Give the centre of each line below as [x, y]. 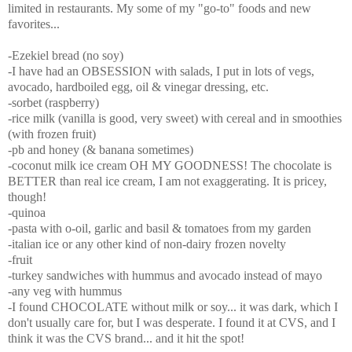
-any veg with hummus [65, 291]
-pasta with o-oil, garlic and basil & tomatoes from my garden [159, 229]
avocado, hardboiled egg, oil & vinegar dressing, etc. [138, 87]
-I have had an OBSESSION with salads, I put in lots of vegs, [161, 71]
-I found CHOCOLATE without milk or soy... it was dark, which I [173, 307]
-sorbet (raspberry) [53, 103]
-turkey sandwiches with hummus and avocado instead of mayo [165, 276]
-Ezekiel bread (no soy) [66, 56]
